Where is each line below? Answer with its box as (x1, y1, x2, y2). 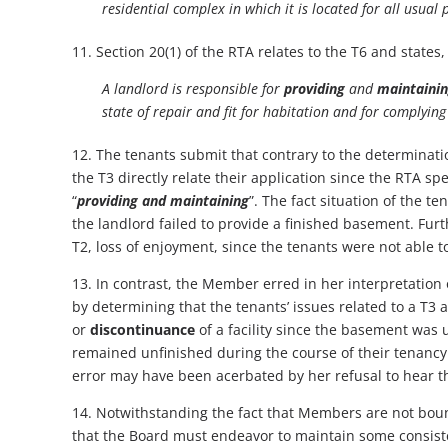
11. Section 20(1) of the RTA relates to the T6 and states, (72, 42, 445, 62)
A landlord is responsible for (102, 79, 284, 99)
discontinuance (90, 320, 195, 340)
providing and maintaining (77, 191, 249, 211)
